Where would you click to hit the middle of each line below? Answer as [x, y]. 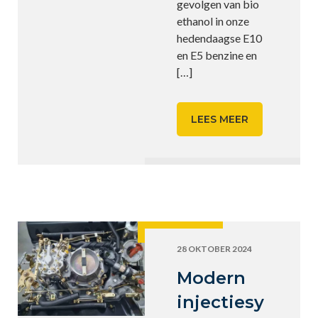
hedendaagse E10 [220, 38]
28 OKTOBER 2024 [215, 249]
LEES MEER [220, 119]
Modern [212, 278]
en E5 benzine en [217, 55]
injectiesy [221, 302]
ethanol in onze [213, 21]
